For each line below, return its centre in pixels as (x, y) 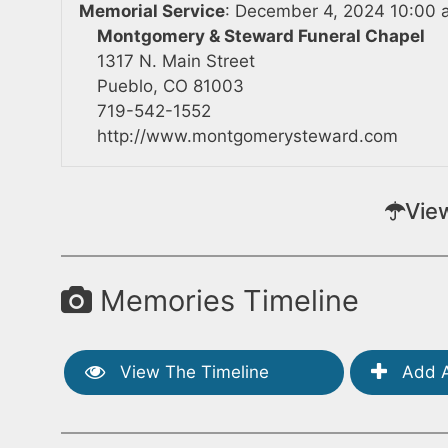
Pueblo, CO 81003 (171, 85)
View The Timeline (192, 371)
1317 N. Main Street (176, 60)
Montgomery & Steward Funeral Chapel (261, 35)
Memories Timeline (226, 301)
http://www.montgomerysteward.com (248, 135)
